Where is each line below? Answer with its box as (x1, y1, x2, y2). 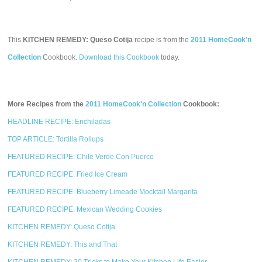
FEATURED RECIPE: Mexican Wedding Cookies (8, 205, 163, 213)
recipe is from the (133, 36, 191, 44)
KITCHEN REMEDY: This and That (8, 240, 118, 249)
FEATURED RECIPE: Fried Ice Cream (8, 170, 128, 178)
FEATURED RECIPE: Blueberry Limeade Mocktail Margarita (8, 188, 198, 196)
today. (159, 53, 180, 61)
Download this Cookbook (79, 53, 160, 61)
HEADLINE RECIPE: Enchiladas (8, 118, 111, 126)
